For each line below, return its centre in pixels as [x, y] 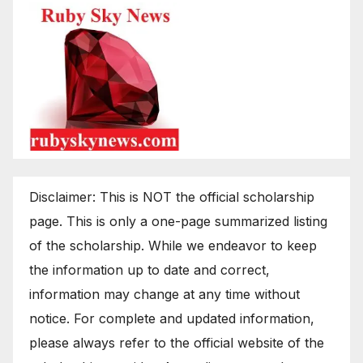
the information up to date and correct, [149, 269]
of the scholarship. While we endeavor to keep [173, 245]
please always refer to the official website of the [177, 342]
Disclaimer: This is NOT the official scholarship [172, 196]
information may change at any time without [164, 294]
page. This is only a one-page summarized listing [178, 221]
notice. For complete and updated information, [172, 318]
